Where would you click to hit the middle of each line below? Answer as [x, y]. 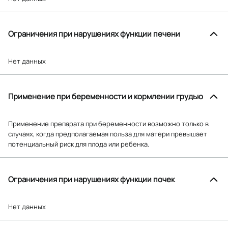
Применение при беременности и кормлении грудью [106, 96]
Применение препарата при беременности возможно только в [108, 123]
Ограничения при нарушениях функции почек [91, 179]
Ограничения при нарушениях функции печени [94, 34]
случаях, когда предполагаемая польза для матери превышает [108, 134]
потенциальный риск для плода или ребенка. [79, 144]
